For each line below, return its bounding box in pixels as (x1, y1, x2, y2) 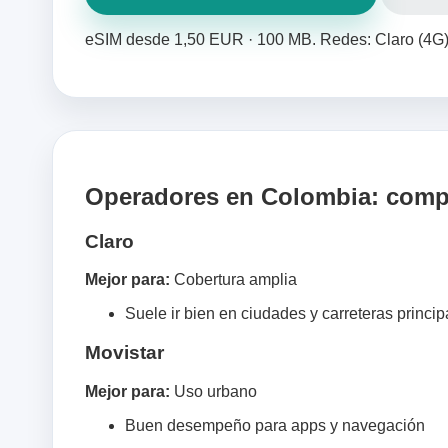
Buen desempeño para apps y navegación (125, 416, 425, 434)
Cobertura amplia (170, 271, 297, 289)
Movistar (85, 342, 164, 364)
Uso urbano (170, 382, 257, 400)
